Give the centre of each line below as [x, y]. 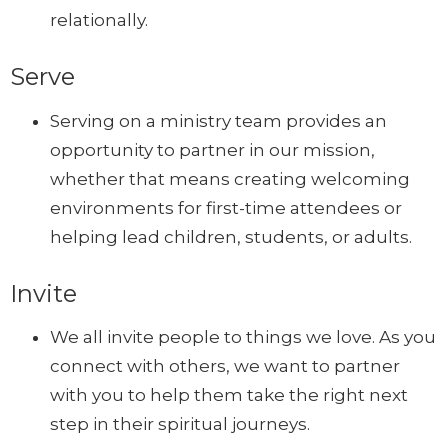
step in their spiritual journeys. [180, 424]
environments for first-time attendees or [226, 207]
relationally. [99, 20]
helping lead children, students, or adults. [231, 236]
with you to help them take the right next [229, 395]
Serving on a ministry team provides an [218, 120]
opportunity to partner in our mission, [212, 149]
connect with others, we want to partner [225, 366]
